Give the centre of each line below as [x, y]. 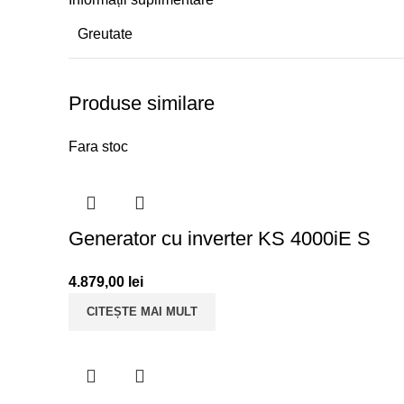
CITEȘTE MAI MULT [142, 311]
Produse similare [142, 103]
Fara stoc [98, 146]
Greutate [105, 33]
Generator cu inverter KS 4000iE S [220, 238]
